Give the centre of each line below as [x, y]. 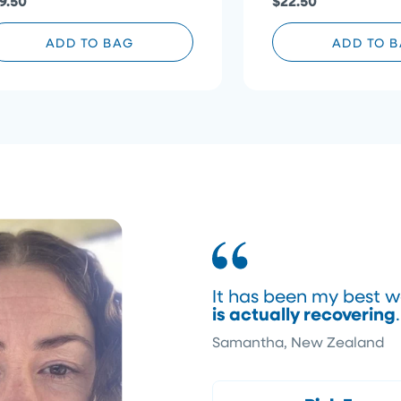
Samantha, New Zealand [298, 341]
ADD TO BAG [90, 43]
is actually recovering [303, 313]
